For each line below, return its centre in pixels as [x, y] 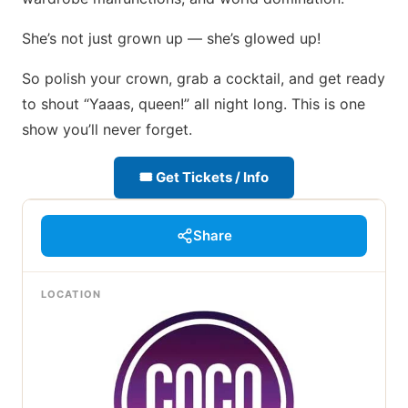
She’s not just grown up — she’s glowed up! [171, 38]
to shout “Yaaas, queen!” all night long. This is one [194, 104]
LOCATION [71, 294]
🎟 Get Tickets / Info [204, 177]
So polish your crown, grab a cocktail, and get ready [204, 78]
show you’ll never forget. [107, 129]
